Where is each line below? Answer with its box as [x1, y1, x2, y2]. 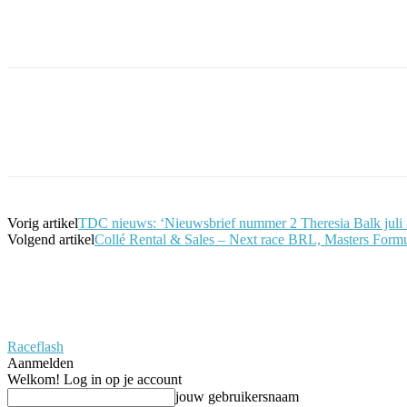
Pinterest [245, 130, 290, 144]
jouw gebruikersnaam [175, 388, 299, 404]
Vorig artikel [7, 214, 78, 231]
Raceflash [7, 338, 64, 354]
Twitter [151, 130, 186, 144]
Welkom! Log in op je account [7, 371, 182, 387]
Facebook [45, 130, 92, 144]
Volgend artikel [7, 231, 94, 247]
